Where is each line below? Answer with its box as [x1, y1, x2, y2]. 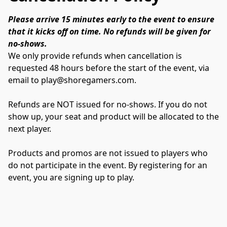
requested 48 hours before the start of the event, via [8, 62, 209, 73]
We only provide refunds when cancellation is [8, 50, 182, 61]
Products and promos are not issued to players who [8, 147, 208, 159]
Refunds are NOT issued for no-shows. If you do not [8, 98, 207, 110]
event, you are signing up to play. [8, 171, 134, 183]
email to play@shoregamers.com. [8, 74, 138, 86]
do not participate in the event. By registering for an [8, 159, 207, 171]
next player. [8, 123, 51, 134]
